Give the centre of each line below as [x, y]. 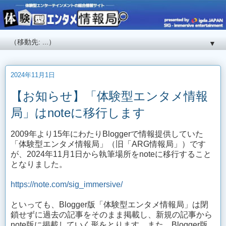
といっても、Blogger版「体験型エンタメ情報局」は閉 [109, 205]
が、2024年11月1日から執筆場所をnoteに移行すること [111, 154]
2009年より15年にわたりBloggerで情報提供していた [107, 134]
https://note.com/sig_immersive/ [67, 185]
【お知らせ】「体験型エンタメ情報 [109, 96]
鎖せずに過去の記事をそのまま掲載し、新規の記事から [111, 215]
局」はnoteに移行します [78, 113]
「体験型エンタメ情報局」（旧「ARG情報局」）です [108, 144]
